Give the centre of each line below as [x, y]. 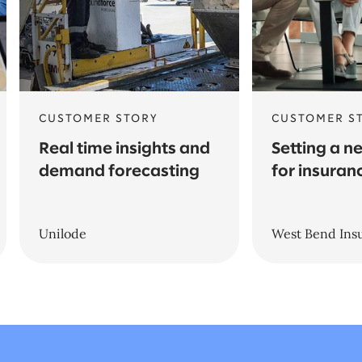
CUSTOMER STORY [98, 119]
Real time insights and [124, 149]
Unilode [63, 233]
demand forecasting [119, 171]
